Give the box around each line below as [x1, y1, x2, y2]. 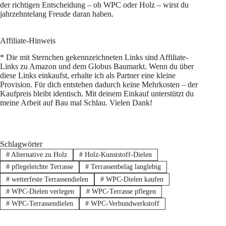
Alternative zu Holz [9, 150, 67, 158]
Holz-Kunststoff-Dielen [82, 150, 152, 158]
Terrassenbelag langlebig [88, 163, 161, 171]
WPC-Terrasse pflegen [89, 187, 156, 195]
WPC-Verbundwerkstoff [88, 200, 159, 208]
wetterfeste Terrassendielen [9, 175, 88, 183]
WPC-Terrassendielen [9, 200, 73, 208]
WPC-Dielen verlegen [9, 187, 74, 195]
